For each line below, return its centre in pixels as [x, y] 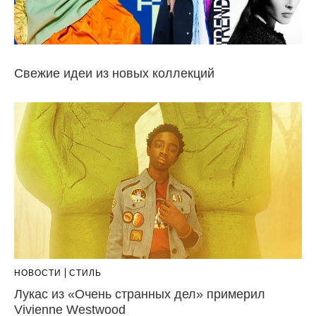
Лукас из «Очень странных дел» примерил [140, 294]
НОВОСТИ [38, 273]
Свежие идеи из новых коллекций [114, 73]
